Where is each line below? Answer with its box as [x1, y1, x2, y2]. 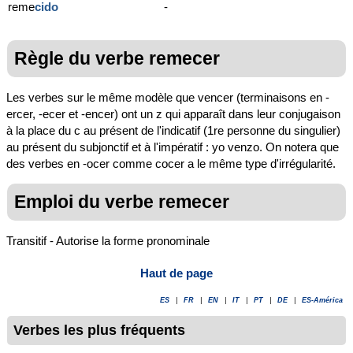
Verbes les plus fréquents [13, 321, 185, 338]
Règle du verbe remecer [14, 47, 220, 69]
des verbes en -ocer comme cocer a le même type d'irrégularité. [6, 157, 336, 171]
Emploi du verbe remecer [14, 191, 229, 213]
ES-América [302, 295, 343, 304]
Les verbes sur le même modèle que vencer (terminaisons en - [6, 91, 329, 105]
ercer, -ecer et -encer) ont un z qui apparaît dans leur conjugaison [6, 107, 340, 121]
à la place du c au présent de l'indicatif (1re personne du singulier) [6, 124, 340, 138]
